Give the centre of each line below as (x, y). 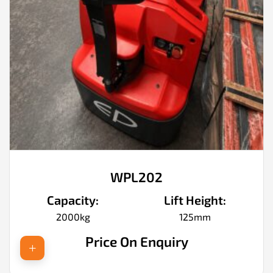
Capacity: (73, 200)
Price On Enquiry (136, 241)
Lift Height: (195, 200)
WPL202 (136, 176)
